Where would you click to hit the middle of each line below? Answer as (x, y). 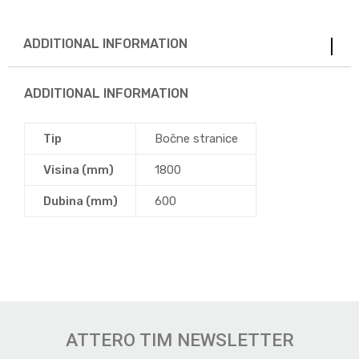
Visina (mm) (78, 170)
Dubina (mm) (80, 202)
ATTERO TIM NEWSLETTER (179, 340)
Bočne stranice (196, 139)
